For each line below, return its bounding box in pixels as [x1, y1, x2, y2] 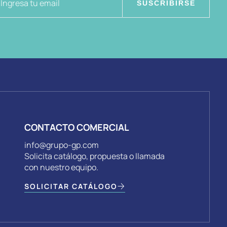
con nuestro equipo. [24, 162, 99, 173]
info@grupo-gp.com [24, 139, 99, 151]
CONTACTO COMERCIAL [24, 121, 130, 134]
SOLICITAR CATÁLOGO [24, 181, 118, 191]
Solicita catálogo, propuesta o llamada [24, 150, 165, 162]
